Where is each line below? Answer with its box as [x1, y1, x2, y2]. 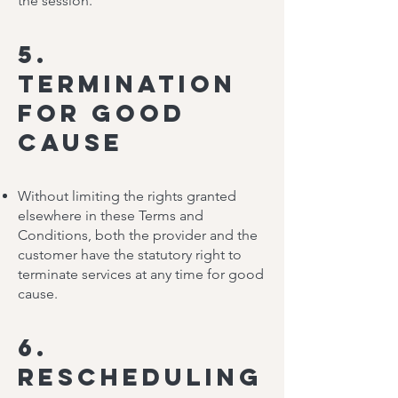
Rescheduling [18, 362, 263, 392]
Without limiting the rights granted [18, 187, 236, 204]
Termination [18, 68, 236, 99]
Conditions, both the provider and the [18, 227, 258, 243]
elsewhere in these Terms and [18, 207, 203, 224]
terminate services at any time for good [18, 266, 264, 283]
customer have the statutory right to [18, 246, 242, 263]
